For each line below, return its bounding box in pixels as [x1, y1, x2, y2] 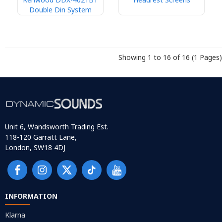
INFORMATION [5, 191, 57, 201]
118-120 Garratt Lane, [5, 132, 77, 142]
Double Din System [29, 5, 92, 15]
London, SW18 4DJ [5, 143, 65, 153]
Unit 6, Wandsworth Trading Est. [5, 122, 109, 132]
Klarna [5, 210, 25, 220]
